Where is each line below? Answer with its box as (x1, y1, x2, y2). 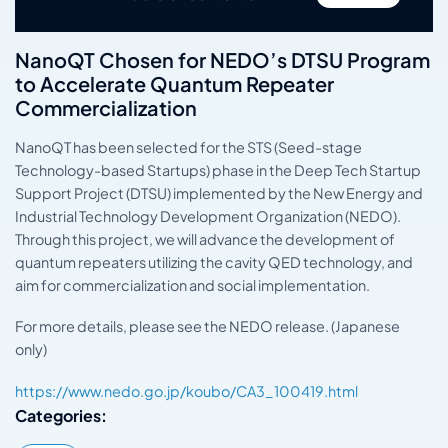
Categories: (15, 405, 107, 427)
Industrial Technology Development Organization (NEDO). (15, 206, 401, 225)
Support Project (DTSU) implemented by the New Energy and (15, 183, 423, 202)
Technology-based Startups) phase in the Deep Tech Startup (15, 160, 421, 179)
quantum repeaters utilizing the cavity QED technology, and (15, 252, 413, 271)
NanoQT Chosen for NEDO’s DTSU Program (15, 46, 430, 72)
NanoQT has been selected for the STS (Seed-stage (15, 137, 362, 156)
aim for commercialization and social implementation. (15, 275, 370, 294)
